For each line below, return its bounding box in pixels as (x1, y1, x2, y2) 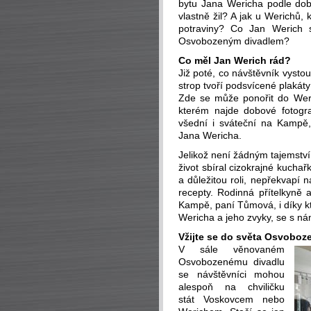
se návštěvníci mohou (178, 269, 285, 280)
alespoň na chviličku (178, 281, 285, 292)
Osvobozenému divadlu (178, 256, 285, 267)
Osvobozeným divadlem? (178, 35, 289, 47)
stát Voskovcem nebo (178, 294, 285, 305)
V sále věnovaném (178, 244, 285, 255)
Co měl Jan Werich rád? (178, 55, 291, 66)
